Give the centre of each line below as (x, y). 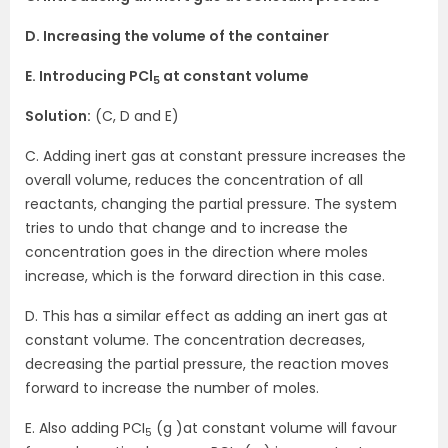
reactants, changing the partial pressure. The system (211, 204)
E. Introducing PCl (89, 76)
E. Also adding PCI (85, 428)
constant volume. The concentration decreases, (195, 340)
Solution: (58, 116)
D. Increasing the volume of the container (177, 36)
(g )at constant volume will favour (274, 428)
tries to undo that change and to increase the (186, 228)
